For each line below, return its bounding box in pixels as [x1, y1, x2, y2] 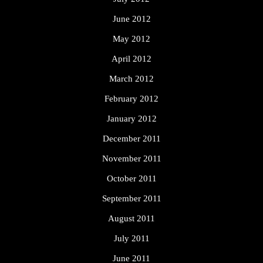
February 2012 [104, 94, 159, 104]
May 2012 [113, 34, 150, 44]
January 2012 [106, 114, 157, 124]
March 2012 [109, 74, 154, 84]
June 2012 [112, 14, 151, 24]
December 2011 [102, 134, 161, 144]
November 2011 [102, 154, 161, 164]
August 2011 [108, 214, 155, 224]
